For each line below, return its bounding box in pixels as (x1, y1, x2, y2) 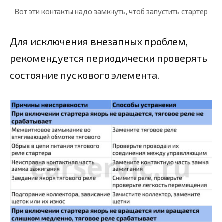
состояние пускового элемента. (10, 69, 159, 81)
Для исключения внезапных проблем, (10, 35, 188, 48)
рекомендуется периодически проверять (10, 52, 207, 64)
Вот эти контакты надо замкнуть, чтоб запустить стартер (14, 7, 208, 16)
